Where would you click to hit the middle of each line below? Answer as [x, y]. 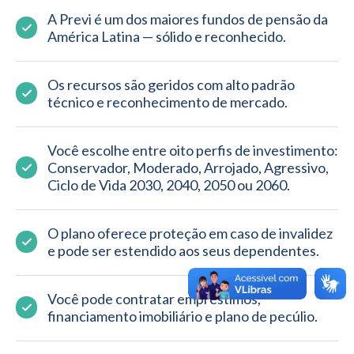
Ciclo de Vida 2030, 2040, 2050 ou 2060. [169, 185]
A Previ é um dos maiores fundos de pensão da [188, 19]
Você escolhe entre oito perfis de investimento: [193, 150]
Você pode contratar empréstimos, [154, 299]
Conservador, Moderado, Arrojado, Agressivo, [188, 168]
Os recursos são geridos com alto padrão [171, 85]
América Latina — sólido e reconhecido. [167, 36]
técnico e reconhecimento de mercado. [168, 102]
